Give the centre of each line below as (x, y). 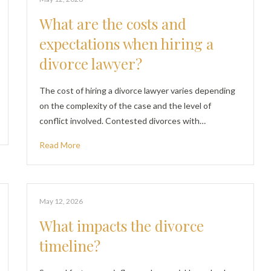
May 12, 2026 (61, 201)
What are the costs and (113, 24)
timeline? (70, 246)
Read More (60, 145)
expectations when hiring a (127, 44)
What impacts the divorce (122, 226)
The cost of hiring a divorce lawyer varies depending (138, 90)
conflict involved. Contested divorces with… (123, 121)
